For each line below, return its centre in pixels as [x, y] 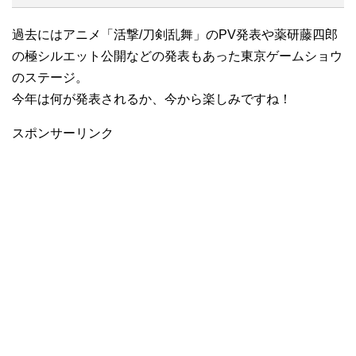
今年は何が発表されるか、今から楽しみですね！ [152, 99]
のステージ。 [50, 77]
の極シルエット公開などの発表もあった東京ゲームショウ [177, 56]
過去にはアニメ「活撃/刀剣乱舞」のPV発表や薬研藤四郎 [175, 34]
